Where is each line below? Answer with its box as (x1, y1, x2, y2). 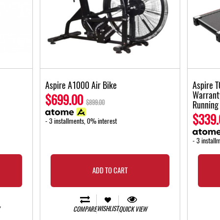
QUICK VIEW (119, 205, 147, 214)
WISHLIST (97, 204, 118, 213)
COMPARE (73, 205, 96, 214)
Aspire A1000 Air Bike (45, 79, 117, 92)
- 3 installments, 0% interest (45, 116, 117, 126)
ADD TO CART (92, 165, 128, 176)
